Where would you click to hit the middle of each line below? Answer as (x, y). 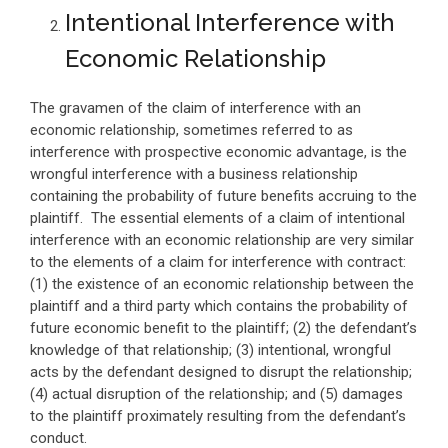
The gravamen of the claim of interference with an (195, 108)
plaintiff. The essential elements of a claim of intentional (217, 218)
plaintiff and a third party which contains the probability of (219, 306)
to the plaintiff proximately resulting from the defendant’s (218, 416)
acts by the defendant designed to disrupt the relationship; (221, 372)
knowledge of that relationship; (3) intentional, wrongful (210, 350)
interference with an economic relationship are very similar (222, 240)
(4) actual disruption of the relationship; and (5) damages (216, 394)
